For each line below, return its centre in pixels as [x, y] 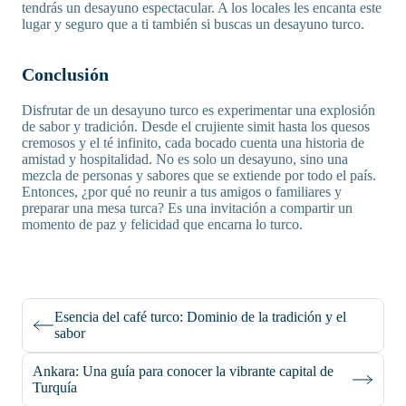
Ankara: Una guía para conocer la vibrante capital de [183, 372]
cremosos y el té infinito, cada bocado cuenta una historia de [193, 143]
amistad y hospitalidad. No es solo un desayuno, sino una [185, 159]
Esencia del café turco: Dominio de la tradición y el [200, 317]
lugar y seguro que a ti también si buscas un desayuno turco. [193, 24]
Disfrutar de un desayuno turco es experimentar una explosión [198, 111]
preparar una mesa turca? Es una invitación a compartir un [187, 208]
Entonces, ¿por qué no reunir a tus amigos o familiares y [182, 192]
